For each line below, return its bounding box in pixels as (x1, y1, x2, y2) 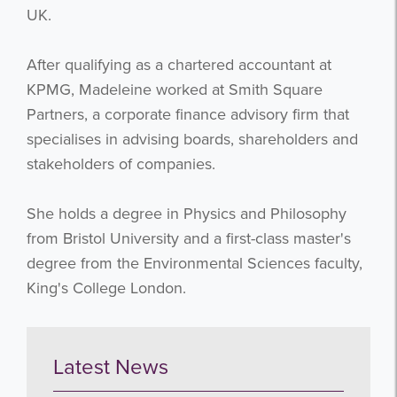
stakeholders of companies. (27, 153, 215, 174)
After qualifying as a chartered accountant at (27, 54, 331, 74)
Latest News (53, 354, 168, 380)
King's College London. (27, 277, 186, 298)
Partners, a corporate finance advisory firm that (27, 104, 349, 124)
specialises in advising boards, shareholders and (27, 128, 358, 149)
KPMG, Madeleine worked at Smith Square (27, 79, 323, 99)
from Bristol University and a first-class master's (27, 228, 351, 248)
